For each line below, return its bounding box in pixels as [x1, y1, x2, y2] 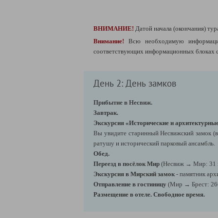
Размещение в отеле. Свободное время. [93, 191, 205, 198]
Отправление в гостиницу [93, 181, 168, 188]
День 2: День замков [93, 77, 176, 89]
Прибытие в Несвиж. [93, 99, 152, 106]
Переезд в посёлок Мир [93, 160, 161, 167]
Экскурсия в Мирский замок [93, 170, 175, 178]
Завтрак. [93, 109, 118, 116]
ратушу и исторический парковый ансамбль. [93, 140, 215, 147]
